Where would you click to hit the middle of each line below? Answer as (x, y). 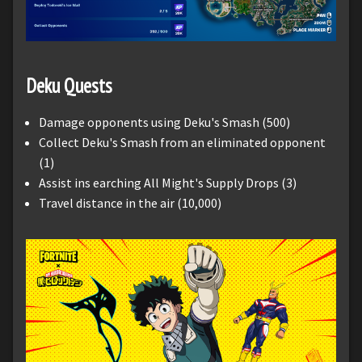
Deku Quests (69, 86)
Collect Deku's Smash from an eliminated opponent (182, 143)
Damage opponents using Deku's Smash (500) (164, 122)
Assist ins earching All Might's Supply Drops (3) (168, 183)
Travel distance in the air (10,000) (130, 203)
